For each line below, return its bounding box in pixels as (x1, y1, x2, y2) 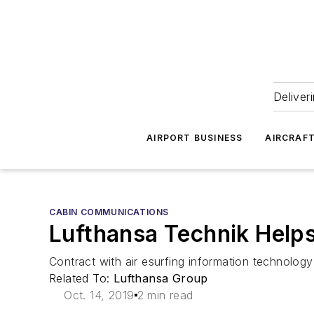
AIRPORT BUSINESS (146, 132, 243, 143)
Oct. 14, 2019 (64, 288, 135, 302)
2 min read (137, 288, 193, 302)
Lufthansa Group (113, 271, 208, 285)
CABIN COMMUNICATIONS (49, 207, 169, 217)
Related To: (49, 271, 114, 285)
